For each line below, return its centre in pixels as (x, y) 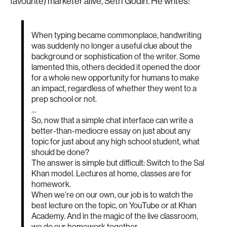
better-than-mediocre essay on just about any (111, 131)
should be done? (60, 153)
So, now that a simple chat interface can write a (112, 121)
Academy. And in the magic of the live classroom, (115, 217)
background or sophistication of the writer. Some (116, 57)
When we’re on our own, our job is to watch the (112, 195)
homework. (51, 185)
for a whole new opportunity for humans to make (115, 78)
